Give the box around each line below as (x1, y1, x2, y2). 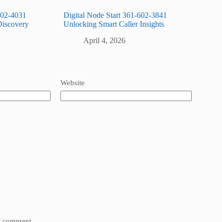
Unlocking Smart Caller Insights (63, 19, 165, 28)
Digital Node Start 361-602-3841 (63, 10, 167, 19)
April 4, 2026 (83, 36, 126, 45)
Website (60, 78, 85, 87)
